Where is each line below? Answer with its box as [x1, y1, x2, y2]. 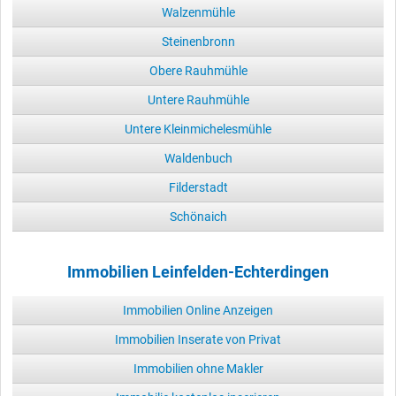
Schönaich [169, 209, 227, 224]
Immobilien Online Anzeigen [123, 302, 273, 317]
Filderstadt [168, 179, 228, 194]
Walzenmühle [161, 4, 235, 19]
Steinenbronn [161, 34, 235, 49]
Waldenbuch [164, 150, 232, 165]
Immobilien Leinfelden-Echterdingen [67, 263, 329, 281]
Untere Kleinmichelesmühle [125, 121, 271, 136]
